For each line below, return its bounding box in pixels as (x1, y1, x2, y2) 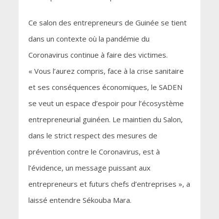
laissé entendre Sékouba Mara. (28, 195, 131, 205)
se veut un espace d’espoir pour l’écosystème (28, 98, 184, 109)
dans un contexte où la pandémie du (28, 34, 150, 44)
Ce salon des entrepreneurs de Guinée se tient (28, 18, 187, 28)
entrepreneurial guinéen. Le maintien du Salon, (28, 114, 183, 125)
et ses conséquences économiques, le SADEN (28, 82, 182, 92)
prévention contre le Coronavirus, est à (28, 147, 160, 157)
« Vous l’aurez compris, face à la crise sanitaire (28, 66, 184, 76)
